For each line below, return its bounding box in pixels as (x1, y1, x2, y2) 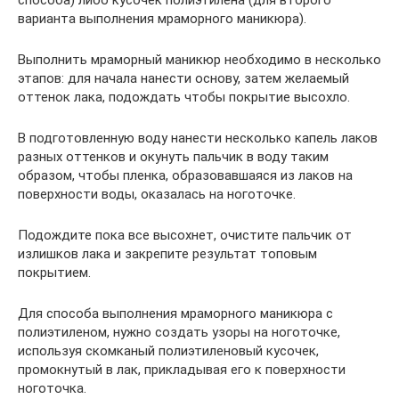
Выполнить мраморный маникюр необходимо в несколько (18, 52, 381, 68)
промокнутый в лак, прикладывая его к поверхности (18, 362, 346, 378)
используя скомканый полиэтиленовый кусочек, (18, 343, 319, 359)
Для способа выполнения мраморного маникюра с (18, 305, 333, 322)
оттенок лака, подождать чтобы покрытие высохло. (18, 89, 350, 105)
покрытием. (18, 265, 91, 281)
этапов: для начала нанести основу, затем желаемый (18, 70, 349, 86)
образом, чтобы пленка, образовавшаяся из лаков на (18, 167, 353, 183)
